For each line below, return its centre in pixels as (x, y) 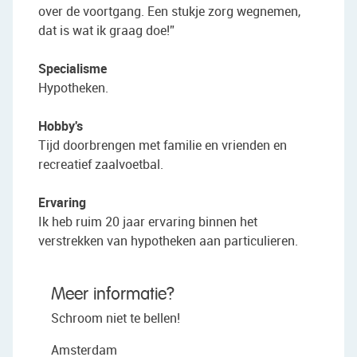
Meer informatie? (113, 294)
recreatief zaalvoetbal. (101, 164)
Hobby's (61, 126)
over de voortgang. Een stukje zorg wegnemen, (169, 11)
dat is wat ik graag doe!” (106, 30)
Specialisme (73, 68)
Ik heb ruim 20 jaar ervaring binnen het (148, 221)
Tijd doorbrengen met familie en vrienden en (163, 145)
